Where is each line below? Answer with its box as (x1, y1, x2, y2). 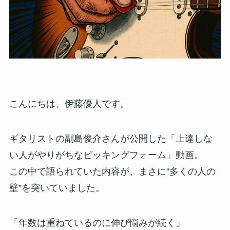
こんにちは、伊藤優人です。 (9, 98, 129, 109)
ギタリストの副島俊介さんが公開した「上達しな (9, 133, 213, 144)
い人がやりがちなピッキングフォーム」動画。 (9, 149, 203, 160)
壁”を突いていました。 (9, 182, 105, 193)
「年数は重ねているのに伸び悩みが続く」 (9, 217, 185, 228)
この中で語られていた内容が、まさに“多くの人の (9, 166, 216, 177)
